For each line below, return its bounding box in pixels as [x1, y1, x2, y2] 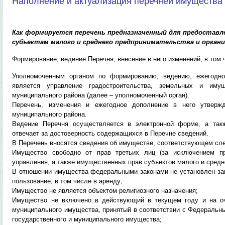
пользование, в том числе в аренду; [12, 177, 123, 185]
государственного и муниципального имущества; [12, 215, 162, 223]
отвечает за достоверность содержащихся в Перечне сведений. [12, 130, 209, 137]
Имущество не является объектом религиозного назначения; [12, 187, 198, 194]
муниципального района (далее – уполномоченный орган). [12, 91, 190, 99]
